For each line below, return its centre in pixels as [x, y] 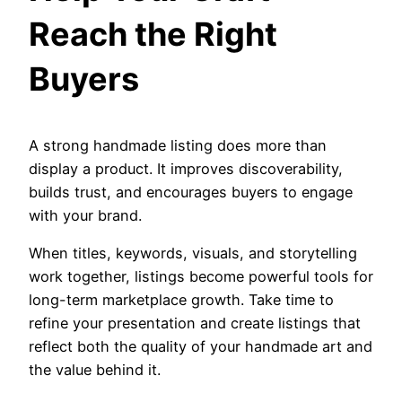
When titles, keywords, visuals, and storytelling [193, 253]
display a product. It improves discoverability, [186, 169]
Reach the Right [153, 35]
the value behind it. [95, 370]
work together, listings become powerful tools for [201, 277]
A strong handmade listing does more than [178, 146]
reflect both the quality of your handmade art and [201, 347]
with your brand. [85, 216]
